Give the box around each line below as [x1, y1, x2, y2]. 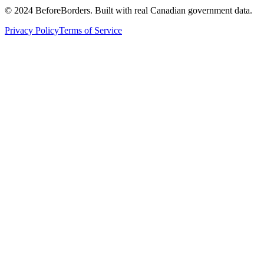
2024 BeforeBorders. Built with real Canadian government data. [14, 5, 252, 15]
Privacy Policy [5, 25, 59, 35]
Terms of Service [59, 25, 122, 35]
